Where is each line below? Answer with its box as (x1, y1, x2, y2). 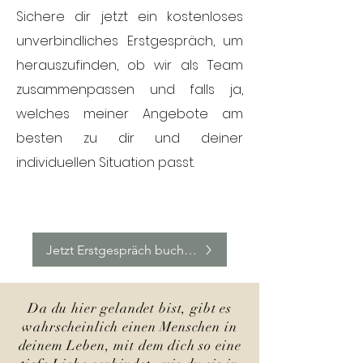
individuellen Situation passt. (16, 153, 198, 172)
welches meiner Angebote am (16, 105, 243, 123)
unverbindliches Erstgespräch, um (16, 32, 243, 50)
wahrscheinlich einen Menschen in (22, 318, 237, 335)
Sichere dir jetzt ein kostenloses (16, 7, 243, 26)
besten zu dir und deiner (16, 129, 243, 147)
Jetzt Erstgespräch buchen (45, 241, 199, 258)
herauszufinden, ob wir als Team (16, 56, 243, 75)
